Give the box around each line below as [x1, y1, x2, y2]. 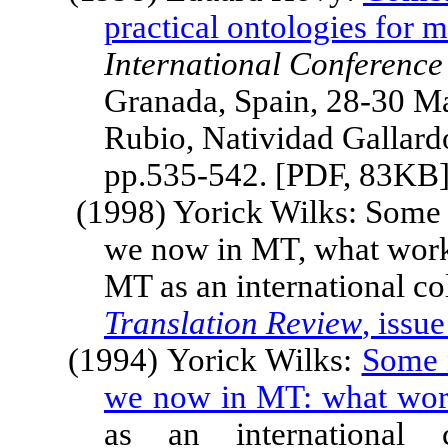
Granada [104, 83, 218, 119]
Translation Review [104, 305, 362, 341]
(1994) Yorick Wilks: [68, 342, 362, 378]
